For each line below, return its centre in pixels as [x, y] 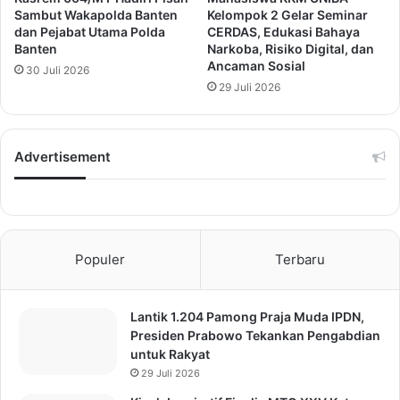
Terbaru [300, 259]
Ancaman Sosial [256, 66]
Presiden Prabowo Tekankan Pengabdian [255, 335]
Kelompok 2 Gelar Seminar [287, 15]
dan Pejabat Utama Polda [90, 32]
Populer [100, 259]
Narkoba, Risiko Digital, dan [291, 49]
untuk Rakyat [170, 354]
